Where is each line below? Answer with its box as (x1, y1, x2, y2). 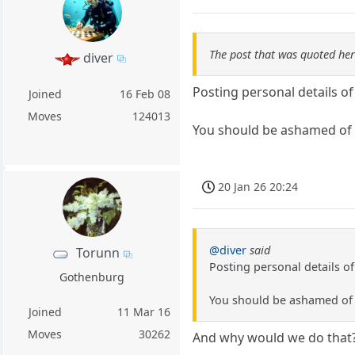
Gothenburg (59, 269, 125, 284)
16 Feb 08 (120, 86, 171, 102)
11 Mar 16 (117, 303, 171, 319)
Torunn (76, 244, 120, 262)
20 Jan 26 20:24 (218, 178, 299, 194)
